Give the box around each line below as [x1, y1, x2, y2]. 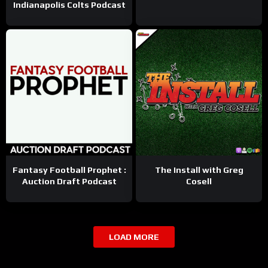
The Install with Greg [154, 165, 243, 175]
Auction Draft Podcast [22, 176, 117, 187]
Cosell [186, 176, 212, 187]
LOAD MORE [109, 232, 159, 242]
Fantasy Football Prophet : [12, 165, 126, 175]
